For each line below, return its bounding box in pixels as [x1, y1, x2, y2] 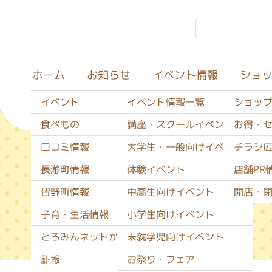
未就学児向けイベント [126, 229, 225, 244]
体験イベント [126, 162, 186, 176]
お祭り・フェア [126, 252, 195, 267]
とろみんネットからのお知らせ [40, 229, 177, 244]
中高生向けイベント [126, 185, 215, 199]
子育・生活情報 [40, 207, 109, 221]
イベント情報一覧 [126, 95, 205, 109]
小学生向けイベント [126, 207, 215, 222]
